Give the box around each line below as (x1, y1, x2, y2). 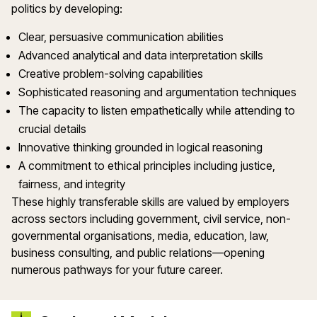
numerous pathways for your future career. (11, 263, 226, 277)
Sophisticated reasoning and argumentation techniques (18, 85, 299, 100)
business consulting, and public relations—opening (11, 246, 265, 260)
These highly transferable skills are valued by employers (11, 195, 289, 209)
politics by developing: (11, 1, 125, 16)
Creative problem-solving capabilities (18, 67, 206, 81)
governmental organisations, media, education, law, (11, 229, 269, 243)
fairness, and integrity (18, 177, 128, 192)
